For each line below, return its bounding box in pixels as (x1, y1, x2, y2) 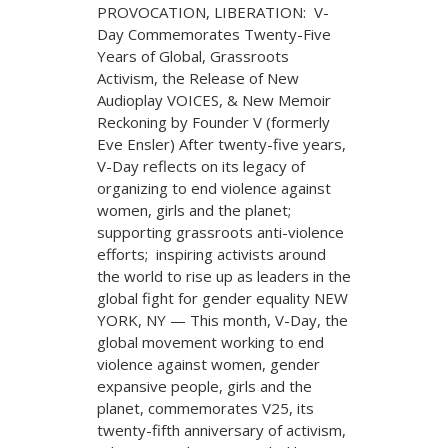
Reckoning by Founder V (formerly (97, 111, 330, 132)
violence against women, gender (97, 353, 320, 374)
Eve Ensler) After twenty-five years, (97, 133, 346, 154)
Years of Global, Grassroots (97, 45, 289, 66)
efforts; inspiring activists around (97, 243, 326, 264)
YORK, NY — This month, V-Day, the (97, 309, 348, 330)
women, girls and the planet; (97, 199, 291, 220)
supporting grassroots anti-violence (97, 221, 344, 242)
